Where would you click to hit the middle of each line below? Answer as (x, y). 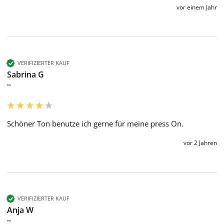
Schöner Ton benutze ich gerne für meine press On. (96, 123)
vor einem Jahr (197, 7)
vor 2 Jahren (200, 142)
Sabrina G (25, 74)
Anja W (20, 210)
